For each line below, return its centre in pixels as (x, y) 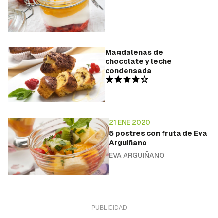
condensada (128, 71)
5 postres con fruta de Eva (158, 133)
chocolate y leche (138, 61)
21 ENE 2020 (130, 122)
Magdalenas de (134, 52)
